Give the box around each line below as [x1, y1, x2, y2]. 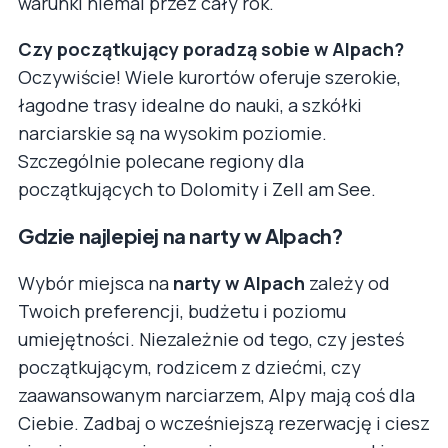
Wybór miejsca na [18, 270, 173, 295]
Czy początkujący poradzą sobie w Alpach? [18, 36, 404, 61]
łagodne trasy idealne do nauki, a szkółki [18, 92, 362, 117]
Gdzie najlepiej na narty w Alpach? [18, 222, 343, 248]
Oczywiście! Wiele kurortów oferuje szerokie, [18, 64, 401, 89]
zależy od [305, 270, 390, 295]
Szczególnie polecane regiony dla [18, 148, 304, 173]
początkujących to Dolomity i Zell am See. [18, 176, 376, 201]
